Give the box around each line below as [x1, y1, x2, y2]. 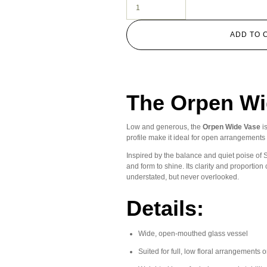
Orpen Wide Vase [203, 123, 260, 132]
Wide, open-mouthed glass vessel [138, 229, 249, 238]
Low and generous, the [126, 123, 203, 132]
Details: [126, 196, 204, 221]
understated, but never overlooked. [126, 173, 239, 182]
